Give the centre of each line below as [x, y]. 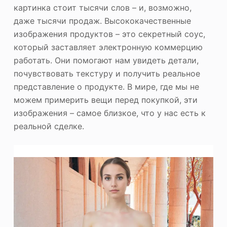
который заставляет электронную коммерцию [108, 47]
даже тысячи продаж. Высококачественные [102, 21]
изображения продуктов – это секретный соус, [109, 34]
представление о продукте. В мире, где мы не [106, 87]
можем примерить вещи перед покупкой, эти [105, 100]
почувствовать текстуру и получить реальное [107, 73]
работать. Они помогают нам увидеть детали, [106, 60]
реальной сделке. [49, 126]
